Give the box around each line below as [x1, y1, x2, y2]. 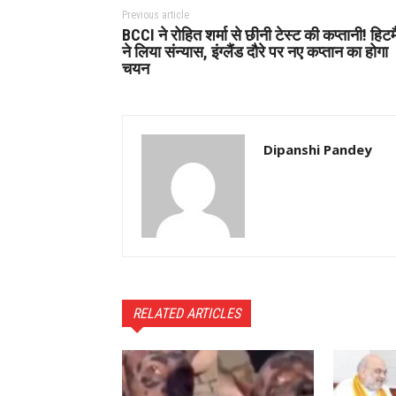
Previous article [122, 8, 189, 21]
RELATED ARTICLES [133, 304, 240, 322]
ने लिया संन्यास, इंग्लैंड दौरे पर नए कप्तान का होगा [122, 42, 388, 61]
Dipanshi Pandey [263, 140, 372, 158]
